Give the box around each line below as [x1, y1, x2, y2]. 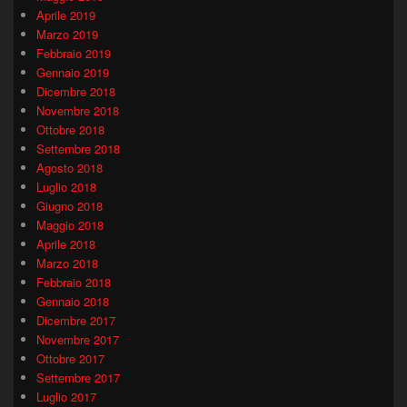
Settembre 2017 [36, 369, 120, 387]
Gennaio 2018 [36, 293, 109, 311]
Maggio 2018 [36, 216, 104, 234]
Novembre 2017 [36, 331, 119, 349]
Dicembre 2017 [36, 312, 115, 330]
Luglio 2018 [36, 178, 96, 196]
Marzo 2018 [36, 254, 98, 273]
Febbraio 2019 [36, 45, 111, 63]
